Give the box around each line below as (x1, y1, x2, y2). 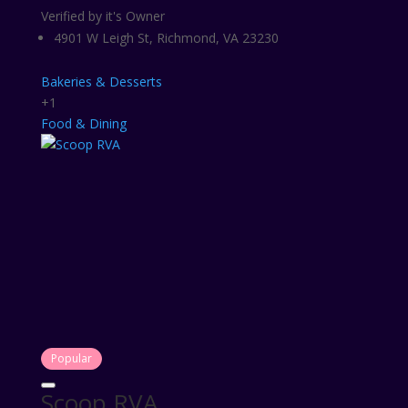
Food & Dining (40, 115, 127, 132)
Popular (50, 351, 92, 366)
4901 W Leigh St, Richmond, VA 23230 (53, 29, 279, 46)
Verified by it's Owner (40, 7, 165, 25)
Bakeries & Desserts (40, 73, 162, 90)
